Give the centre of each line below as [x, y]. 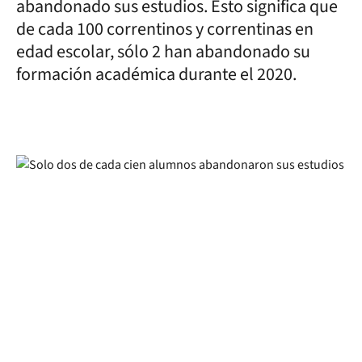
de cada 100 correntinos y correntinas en [165, 29]
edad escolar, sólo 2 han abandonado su [163, 51]
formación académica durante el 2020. [156, 74]
